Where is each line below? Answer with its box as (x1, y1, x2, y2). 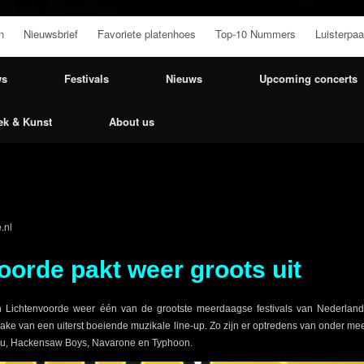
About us (109, 113, 154, 129)
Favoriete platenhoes (97, 25, 196, 41)
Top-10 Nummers (215, 25, 296, 41)
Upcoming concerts (259, 70, 357, 86)
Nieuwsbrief (24, 25, 78, 41)
